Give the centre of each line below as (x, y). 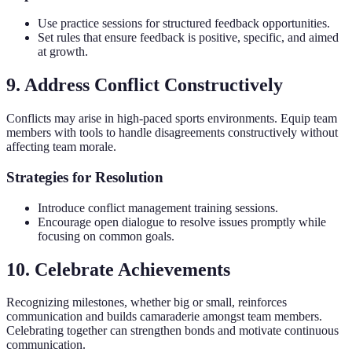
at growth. (63, 52)
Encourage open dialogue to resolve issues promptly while (182, 222)
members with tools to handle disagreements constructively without (172, 133)
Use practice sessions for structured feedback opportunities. (184, 24)
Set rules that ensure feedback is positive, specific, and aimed (188, 38)
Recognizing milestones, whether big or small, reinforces (147, 302)
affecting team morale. (61, 147)
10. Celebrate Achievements (118, 269)
